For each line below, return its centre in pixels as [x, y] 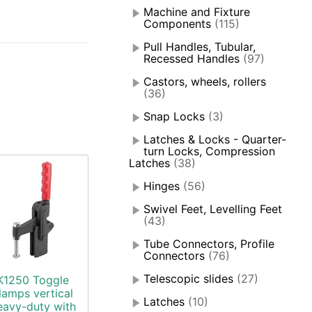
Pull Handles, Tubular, [200, 47]
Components [178, 24]
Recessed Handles [192, 59]
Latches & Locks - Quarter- [215, 140]
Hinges [162, 186]
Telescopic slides [189, 279]
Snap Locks [174, 117]
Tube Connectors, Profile [209, 244]
